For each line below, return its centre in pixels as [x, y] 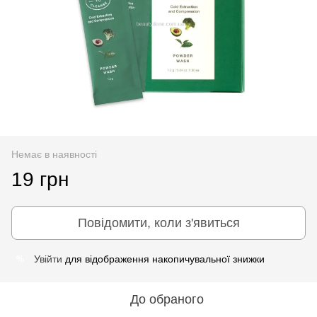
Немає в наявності [54, 154]
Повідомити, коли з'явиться [158, 223]
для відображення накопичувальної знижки [163, 259]
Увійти [48, 259]
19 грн [40, 179]
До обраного [167, 299]
